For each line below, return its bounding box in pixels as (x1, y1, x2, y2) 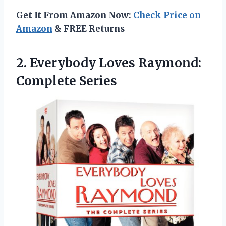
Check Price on (133, 9, 201, 21)
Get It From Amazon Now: (16, 9, 133, 21)
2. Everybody (16, 54, 99, 71)
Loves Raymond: (99, 54, 201, 71)
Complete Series (16, 73, 117, 89)
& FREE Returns (52, 23, 125, 34)
